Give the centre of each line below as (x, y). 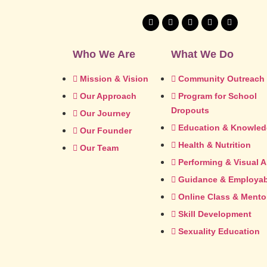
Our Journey (105, 114)
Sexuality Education (219, 232)
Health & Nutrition (215, 145)
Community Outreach (222, 79)
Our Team (99, 148)
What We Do (203, 55)
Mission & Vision (114, 79)
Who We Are (104, 55)
